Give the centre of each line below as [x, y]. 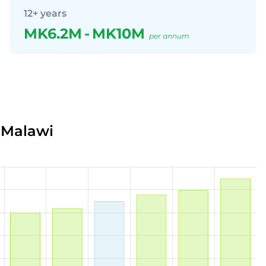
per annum [169, 36]
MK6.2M [53, 34]
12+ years [45, 13]
